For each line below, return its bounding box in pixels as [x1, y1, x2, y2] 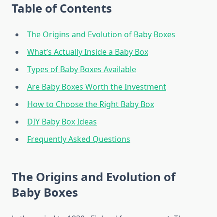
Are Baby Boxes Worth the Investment [27, 81, 166, 93]
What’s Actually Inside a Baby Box [27, 46, 148, 58]
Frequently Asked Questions [27, 134, 130, 145]
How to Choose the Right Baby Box [27, 99, 154, 110]
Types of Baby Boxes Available [27, 64, 136, 75]
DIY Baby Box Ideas [27, 116, 97, 127]
